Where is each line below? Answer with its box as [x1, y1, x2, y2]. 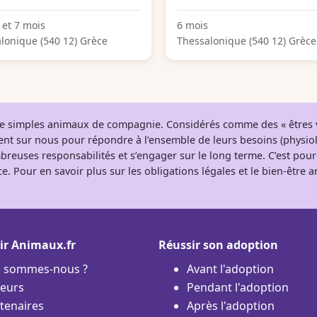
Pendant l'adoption [187, 279, 289, 295]
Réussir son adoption [158, 236, 278, 253]
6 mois [177, 18, 208, 32]
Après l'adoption [187, 297, 275, 313]
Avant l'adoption [187, 260, 274, 277]
